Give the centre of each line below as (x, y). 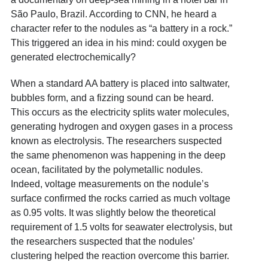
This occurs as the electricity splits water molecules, (120, 112)
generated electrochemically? (73, 57)
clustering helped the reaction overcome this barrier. (120, 256)
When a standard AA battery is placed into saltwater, (120, 84)
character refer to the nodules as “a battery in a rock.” (121, 29)
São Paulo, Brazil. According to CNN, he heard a (113, 14)
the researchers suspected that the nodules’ (102, 242)
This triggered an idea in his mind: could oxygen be (118, 43)
